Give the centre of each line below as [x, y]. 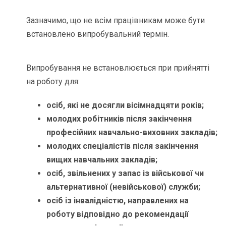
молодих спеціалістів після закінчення [123, 146]
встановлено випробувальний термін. [98, 34]
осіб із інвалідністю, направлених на [118, 201]
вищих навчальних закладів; [103, 160]
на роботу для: [53, 82]
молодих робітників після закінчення [119, 119]
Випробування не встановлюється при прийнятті [118, 68]
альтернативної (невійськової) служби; [124, 187]
